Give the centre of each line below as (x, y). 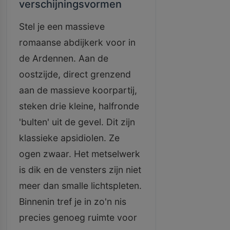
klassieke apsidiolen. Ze (69, 138)
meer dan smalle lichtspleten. (80, 186)
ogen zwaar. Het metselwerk (80, 154)
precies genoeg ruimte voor (78, 217)
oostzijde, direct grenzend (75, 74)
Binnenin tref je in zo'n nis (73, 202)
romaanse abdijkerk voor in (77, 42)
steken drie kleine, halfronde (79, 106)
